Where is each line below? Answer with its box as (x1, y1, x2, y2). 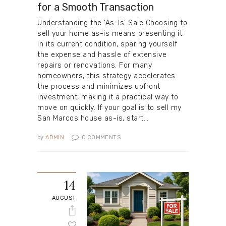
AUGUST (51, 195, 76, 202)
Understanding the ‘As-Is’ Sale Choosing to (37, 18, 187, 27)
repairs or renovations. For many (37, 61, 152, 70)
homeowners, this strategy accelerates (37, 71, 176, 80)
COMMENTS (87, 134, 121, 141)
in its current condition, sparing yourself (37, 39, 177, 48)
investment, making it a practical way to (37, 92, 178, 101)
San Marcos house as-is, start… (37, 114, 148, 123)
